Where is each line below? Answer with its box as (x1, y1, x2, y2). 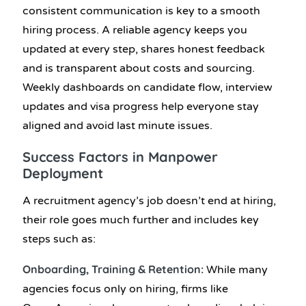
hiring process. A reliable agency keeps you (23, 23, 247, 38)
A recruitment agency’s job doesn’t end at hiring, (23, 193, 276, 208)
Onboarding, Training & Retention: (23, 262, 206, 276)
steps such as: (23, 232, 96, 246)
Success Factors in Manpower (23, 148, 218, 166)
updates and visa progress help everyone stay (23, 100, 259, 114)
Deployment (23, 165, 103, 182)
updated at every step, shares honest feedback (23, 42, 265, 57)
